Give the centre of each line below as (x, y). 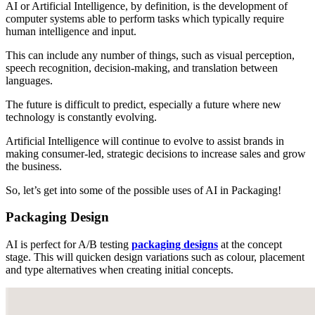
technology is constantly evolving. (81, 117)
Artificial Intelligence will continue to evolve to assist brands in (145, 141)
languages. (29, 80)
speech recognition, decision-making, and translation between (142, 67)
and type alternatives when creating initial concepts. (120, 270)
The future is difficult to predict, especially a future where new (143, 104)
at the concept (250, 245)
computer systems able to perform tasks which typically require (145, 18)
